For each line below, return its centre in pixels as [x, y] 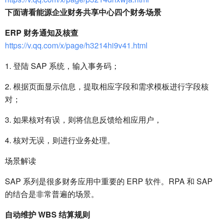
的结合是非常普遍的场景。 [52, 194]
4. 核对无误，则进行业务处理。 [60, 140]
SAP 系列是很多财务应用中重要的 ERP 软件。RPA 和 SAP [109, 181]
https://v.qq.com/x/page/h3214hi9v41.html [76, 45]
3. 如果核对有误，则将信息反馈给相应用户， [83, 120]
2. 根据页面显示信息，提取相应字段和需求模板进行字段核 [107, 87]
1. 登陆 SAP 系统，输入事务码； [62, 66]
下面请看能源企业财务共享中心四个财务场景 [83, 12]
